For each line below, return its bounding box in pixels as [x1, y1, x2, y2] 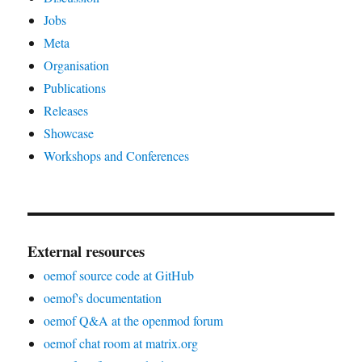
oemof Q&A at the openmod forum [44, 311, 224, 329]
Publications [44, 78, 107, 96]
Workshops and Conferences [44, 146, 190, 164]
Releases [44, 101, 89, 119]
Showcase [44, 124, 95, 141]
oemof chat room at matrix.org [44, 334, 199, 351]
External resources [27, 239, 145, 262]
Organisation [44, 56, 110, 74]
